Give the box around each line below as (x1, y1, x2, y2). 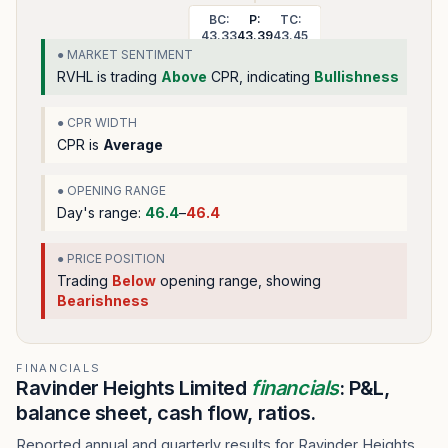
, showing (258, 272, 321, 289)
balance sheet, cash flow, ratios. (16, 401, 316, 425)
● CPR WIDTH (57, 115, 137, 130)
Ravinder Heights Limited (16, 376, 251, 400)
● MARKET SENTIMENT (57, 47, 193, 62)
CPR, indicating (207, 68, 310, 85)
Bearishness (57, 292, 149, 309)
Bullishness (314, 68, 399, 85)
